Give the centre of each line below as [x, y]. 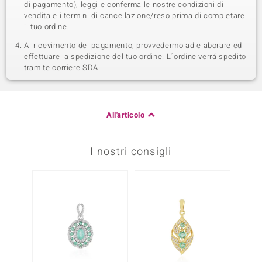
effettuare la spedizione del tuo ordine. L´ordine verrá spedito [135, 56]
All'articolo [126, 115]
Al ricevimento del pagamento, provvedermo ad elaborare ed [133, 45]
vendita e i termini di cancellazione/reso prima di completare [135, 15]
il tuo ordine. [47, 27]
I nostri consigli [131, 152]
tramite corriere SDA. [62, 68]
